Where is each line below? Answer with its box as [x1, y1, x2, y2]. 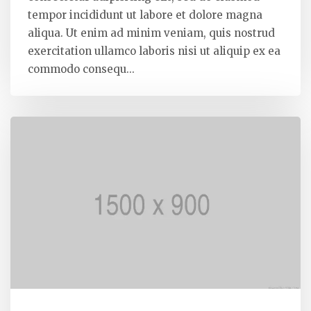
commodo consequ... [28, 62, 135, 76]
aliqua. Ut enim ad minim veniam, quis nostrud [28, 26, 275, 40]
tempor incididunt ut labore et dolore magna [28, 8, 262, 22]
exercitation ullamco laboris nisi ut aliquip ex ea [28, 44, 280, 58]
